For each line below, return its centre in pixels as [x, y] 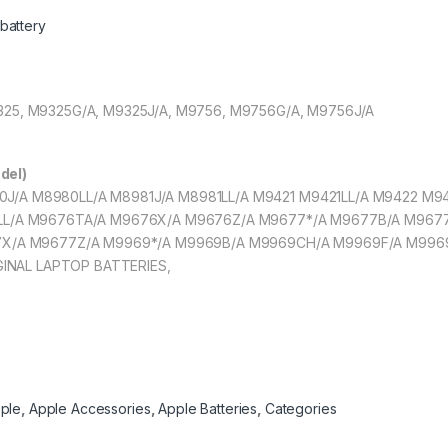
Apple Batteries [208, 408]
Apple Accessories [89, 408]
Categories [300, 408]
